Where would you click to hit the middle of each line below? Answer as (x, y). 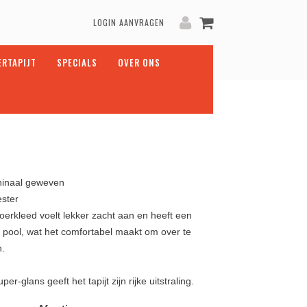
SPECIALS (77, 62)
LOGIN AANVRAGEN (129, 22)
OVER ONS (139, 62)
